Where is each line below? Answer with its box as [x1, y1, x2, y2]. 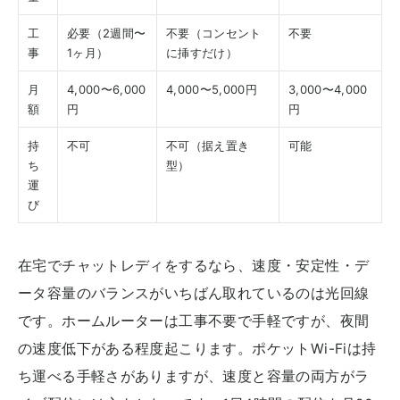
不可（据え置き [166, 137, 250, 153]
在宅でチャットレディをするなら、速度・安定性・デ [18, 256, 370, 274]
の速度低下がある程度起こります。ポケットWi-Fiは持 [18, 339, 377, 357]
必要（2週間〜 [67, 25, 146, 40]
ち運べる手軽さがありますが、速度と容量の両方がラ [18, 367, 370, 385]
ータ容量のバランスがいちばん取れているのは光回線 [18, 284, 370, 302]
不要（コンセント [166, 25, 262, 40]
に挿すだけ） [166, 45, 237, 60]
